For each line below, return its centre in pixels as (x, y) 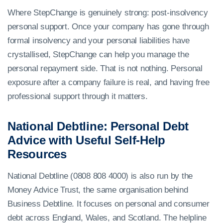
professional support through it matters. (78, 97)
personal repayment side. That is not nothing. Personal (105, 69)
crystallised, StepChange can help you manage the (98, 55)
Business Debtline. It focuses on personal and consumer (109, 204)
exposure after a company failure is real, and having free (109, 83)
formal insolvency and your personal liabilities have (99, 41)
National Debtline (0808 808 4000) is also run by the (100, 176)
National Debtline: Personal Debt (98, 126)
